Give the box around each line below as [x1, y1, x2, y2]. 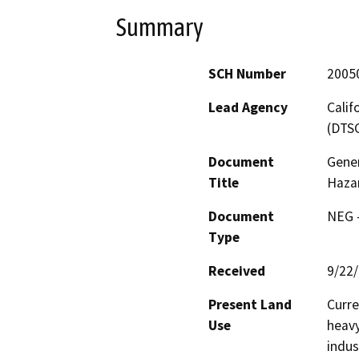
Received [208, 262, 265, 280]
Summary [116, 12, 204, 42]
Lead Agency [208, 99, 288, 117]
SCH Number [208, 65, 286, 83]
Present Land [208, 296, 292, 314]
